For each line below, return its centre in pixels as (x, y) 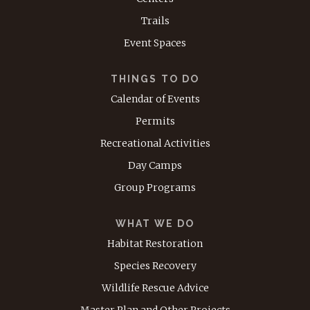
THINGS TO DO (155, 79)
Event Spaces (155, 43)
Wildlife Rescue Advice (155, 288)
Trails (155, 21)
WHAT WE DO (155, 224)
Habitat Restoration (155, 244)
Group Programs (155, 188)
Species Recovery (155, 266)
